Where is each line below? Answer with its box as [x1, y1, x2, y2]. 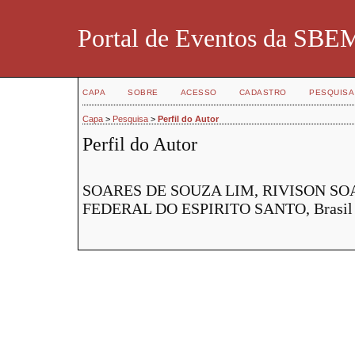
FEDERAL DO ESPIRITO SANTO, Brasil [82, 199, 353, 217]
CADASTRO [239, 88, 287, 97]
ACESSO [180, 88, 217, 97]
